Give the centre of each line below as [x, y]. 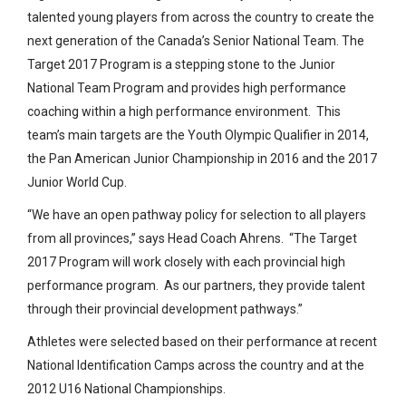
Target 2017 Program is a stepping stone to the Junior [181, 65]
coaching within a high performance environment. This [184, 112]
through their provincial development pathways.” [165, 309]
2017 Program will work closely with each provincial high [186, 262]
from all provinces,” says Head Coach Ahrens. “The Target [192, 239]
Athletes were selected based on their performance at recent [202, 342]
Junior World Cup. [78, 183]
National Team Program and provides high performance [187, 88]
